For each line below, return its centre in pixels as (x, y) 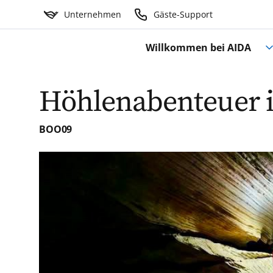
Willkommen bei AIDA (199, 48)
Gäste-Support (183, 14)
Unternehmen (92, 14)
